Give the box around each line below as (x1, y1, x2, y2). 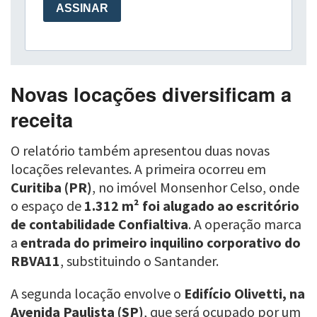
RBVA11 (11, 252, 60, 270)
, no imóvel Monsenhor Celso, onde (92, 178, 299, 197)
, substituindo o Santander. (60, 252, 219, 270)
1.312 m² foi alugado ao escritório (84, 197, 299, 215)
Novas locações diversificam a (11, 79, 292, 108)
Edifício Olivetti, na (184, 284, 305, 303)
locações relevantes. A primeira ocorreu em (11, 160, 266, 178)
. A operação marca (188, 215, 301, 234)
